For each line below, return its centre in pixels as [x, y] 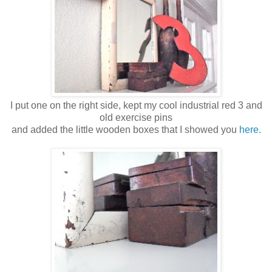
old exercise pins [136, 117]
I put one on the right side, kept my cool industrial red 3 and [136, 105]
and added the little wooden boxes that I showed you [125, 129]
